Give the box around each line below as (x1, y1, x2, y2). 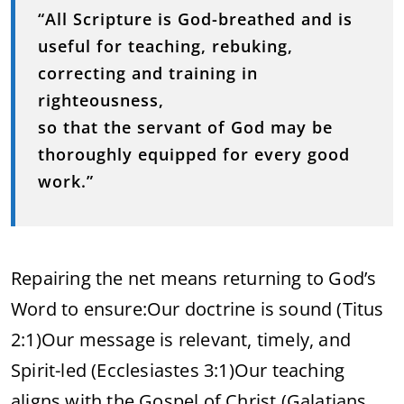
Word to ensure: (11, 297, 147, 321)
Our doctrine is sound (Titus (147, 297, 384, 321)
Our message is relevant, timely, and (41, 327, 352, 352)
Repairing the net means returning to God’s (11, 266, 377, 290)
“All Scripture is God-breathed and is (38, 8, 353, 30)
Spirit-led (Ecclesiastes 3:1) (11, 358, 234, 382)
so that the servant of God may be (38, 116, 333, 138)
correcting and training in (38, 62, 258, 84)
